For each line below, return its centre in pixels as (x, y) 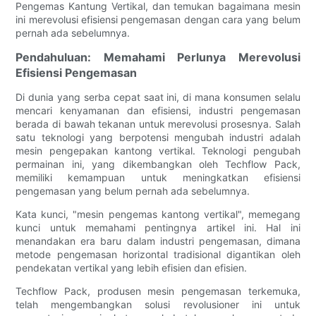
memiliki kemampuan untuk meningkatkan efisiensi (158, 178)
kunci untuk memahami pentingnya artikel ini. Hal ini (158, 228)
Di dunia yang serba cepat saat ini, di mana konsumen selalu (158, 97)
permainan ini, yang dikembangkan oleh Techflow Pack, (158, 164)
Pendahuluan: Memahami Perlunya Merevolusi (158, 57)
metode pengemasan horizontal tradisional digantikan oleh (158, 255)
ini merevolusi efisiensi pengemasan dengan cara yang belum (158, 20)
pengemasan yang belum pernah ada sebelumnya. (133, 191)
